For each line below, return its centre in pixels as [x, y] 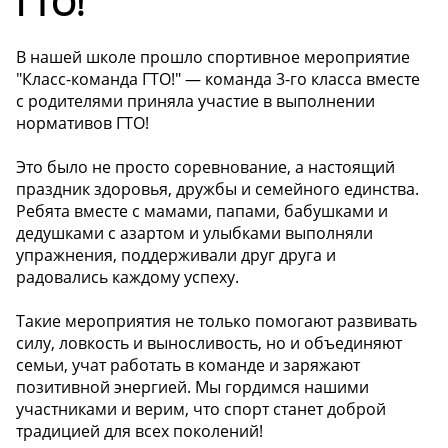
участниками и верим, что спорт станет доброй [201, 409]
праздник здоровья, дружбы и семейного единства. [217, 189]
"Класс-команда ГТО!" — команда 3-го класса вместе [218, 79]
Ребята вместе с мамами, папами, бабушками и [202, 211]
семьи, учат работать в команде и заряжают [188, 365]
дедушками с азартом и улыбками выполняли [194, 233]
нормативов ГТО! [82, 123]
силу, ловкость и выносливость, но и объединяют [209, 343]
